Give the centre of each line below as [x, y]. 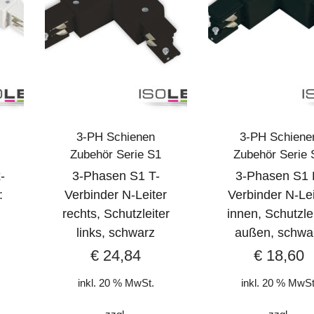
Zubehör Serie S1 [116, 154]
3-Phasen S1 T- [116, 176]
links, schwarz [116, 232]
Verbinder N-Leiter [116, 194]
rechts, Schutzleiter [116, 213]
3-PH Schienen [116, 137]
